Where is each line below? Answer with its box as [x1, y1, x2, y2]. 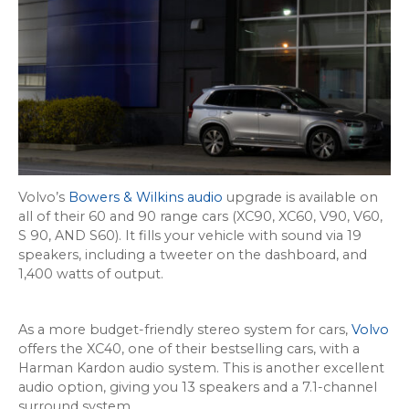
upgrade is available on [223, 189, 378, 206]
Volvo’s [18, 189, 68, 206]
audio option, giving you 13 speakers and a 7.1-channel [18, 379, 377, 396]
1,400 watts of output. [18, 266, 163, 283]
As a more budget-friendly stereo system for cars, [18, 321, 351, 339]
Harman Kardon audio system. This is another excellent [18, 360, 384, 377]
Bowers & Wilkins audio [68, 189, 223, 206]
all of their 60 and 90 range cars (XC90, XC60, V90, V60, [18, 208, 383, 225]
